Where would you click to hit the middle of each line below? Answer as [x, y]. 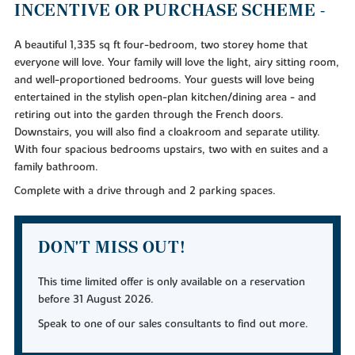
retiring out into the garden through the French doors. [149, 115]
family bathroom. [56, 167]
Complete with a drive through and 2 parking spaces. [145, 191]
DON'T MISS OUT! [112, 248]
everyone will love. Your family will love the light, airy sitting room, [176, 62]
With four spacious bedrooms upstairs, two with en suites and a [171, 149]
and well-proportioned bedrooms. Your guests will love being [164, 80]
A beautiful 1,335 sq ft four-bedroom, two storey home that [160, 45]
